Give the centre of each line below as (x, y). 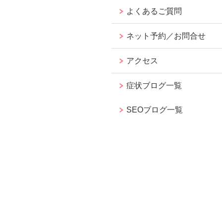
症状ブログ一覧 (154, 85)
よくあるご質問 (154, 11)
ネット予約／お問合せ (166, 36)
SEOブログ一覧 (155, 110)
